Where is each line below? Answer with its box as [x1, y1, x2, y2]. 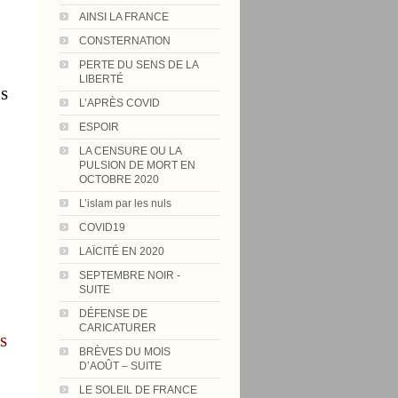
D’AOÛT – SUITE [79, 360, 162, 372]
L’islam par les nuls [79, 197, 171, 210]
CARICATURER [79, 322, 156, 334]
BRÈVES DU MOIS [79, 346, 171, 358]
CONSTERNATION [79, 35, 171, 47]
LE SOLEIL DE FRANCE [79, 384, 197, 396]
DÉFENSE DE [79, 307, 147, 320]
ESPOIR [79, 121, 119, 133]
